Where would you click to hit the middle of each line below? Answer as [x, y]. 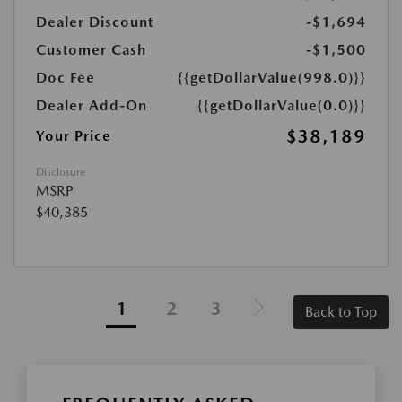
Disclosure [61, 172]
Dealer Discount [95, 22]
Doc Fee [66, 78]
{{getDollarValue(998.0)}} [272, 78]
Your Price [74, 136]
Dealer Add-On [92, 105]
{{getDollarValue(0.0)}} [282, 105]
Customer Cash [91, 50]
